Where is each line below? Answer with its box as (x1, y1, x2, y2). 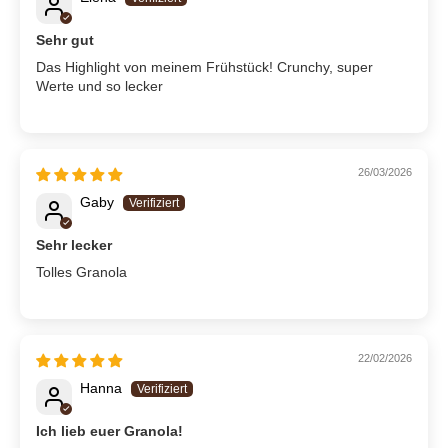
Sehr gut (36, 32, 94, 49)
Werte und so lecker (36, 78, 163, 95)
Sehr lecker (36, 237, 112, 254)
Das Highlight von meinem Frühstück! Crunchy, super (36, 59, 373, 76)
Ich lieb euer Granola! (36, 423, 183, 440)
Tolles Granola (36, 264, 127, 281)
